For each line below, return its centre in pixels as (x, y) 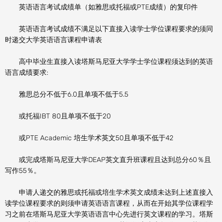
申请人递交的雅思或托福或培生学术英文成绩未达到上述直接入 (109, 192)
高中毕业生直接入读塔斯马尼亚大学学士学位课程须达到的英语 (109, 61)
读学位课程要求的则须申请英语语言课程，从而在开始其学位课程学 (109, 203)
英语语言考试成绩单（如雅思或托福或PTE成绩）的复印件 (101, 7)
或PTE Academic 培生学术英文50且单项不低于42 (89, 138)
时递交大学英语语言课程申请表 (54, 40)
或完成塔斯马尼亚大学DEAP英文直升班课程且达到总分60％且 (108, 160)
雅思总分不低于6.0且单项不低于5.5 (67, 94)
